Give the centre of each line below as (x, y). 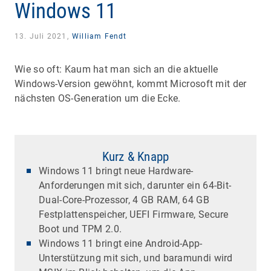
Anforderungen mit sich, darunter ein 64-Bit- (135, 185)
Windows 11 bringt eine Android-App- (121, 243)
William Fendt (100, 36)
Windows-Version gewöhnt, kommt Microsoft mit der (131, 83)
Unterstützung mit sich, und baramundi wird (136, 258)
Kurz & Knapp (135, 156)
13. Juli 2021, (43, 36)
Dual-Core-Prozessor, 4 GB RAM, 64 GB (124, 200)
